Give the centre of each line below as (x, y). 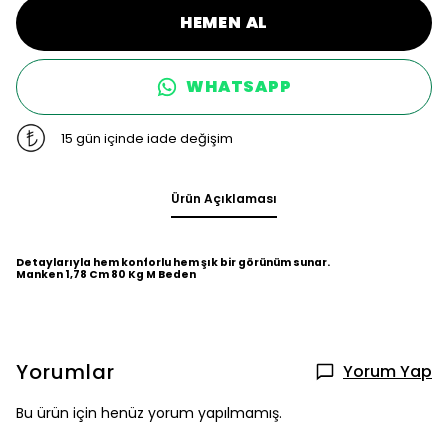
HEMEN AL (224, 23)
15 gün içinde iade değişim (146, 138)
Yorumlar (65, 372)
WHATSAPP (239, 87)
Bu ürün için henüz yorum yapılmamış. (149, 413)
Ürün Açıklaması (224, 199)
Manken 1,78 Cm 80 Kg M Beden (106, 275)
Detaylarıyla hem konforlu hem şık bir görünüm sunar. (173, 263)
